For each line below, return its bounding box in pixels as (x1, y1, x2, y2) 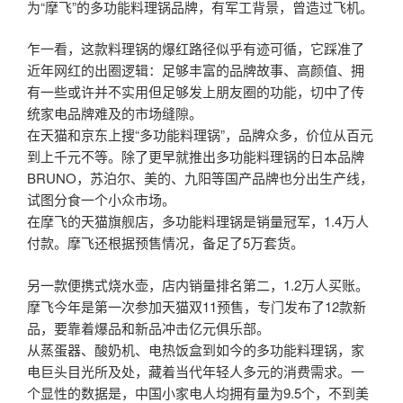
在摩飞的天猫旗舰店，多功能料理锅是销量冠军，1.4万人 (27, 211, 369, 231)
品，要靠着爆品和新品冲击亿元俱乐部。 (27, 318, 270, 337)
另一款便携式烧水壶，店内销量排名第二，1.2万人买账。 (27, 274, 369, 294)
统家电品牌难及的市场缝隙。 (27, 103, 202, 123)
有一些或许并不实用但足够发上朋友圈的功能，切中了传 (27, 82, 364, 102)
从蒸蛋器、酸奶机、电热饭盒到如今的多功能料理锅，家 (27, 339, 364, 359)
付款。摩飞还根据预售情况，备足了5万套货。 (27, 233, 304, 253)
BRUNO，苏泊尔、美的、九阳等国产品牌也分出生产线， (27, 168, 373, 188)
